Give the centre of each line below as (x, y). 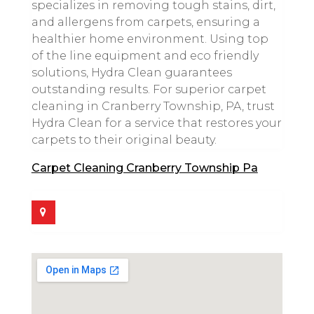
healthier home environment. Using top (150, 39)
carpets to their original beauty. (124, 140)
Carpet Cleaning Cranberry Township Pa (144, 168)
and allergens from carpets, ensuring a (145, 22)
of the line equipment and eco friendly (145, 56)
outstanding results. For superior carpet (149, 89)
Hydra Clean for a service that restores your (156, 123)
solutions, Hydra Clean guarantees (131, 73)
